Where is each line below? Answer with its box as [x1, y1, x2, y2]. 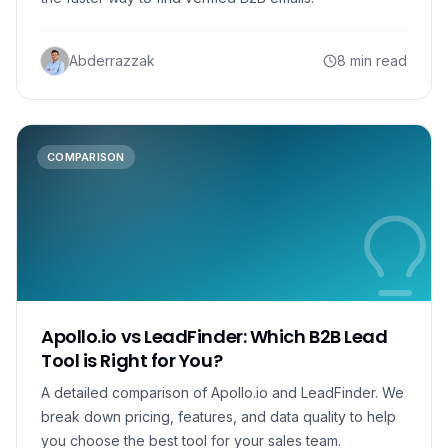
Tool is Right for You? [41, 348, 223, 373]
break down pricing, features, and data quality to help [41, 408, 396, 425]
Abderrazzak [69, 52, 155, 69]
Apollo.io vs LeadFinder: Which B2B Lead [41, 324, 388, 349]
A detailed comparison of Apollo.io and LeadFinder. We [41, 384, 404, 401]
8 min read [337, 52, 407, 69]
